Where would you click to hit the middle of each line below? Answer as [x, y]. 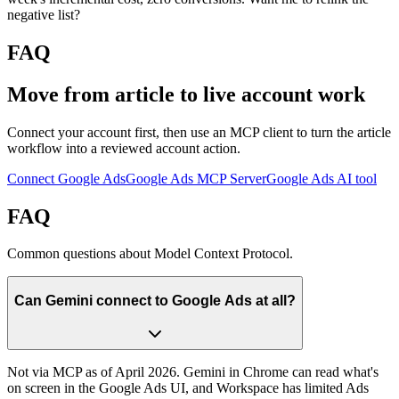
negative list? [44, 14]
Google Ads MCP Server [196, 178]
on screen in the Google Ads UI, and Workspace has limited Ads [188, 387]
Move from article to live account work [186, 94]
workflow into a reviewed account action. [124, 148]
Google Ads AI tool [322, 178]
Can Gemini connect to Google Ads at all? [155, 301]
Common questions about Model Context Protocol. [150, 254]
